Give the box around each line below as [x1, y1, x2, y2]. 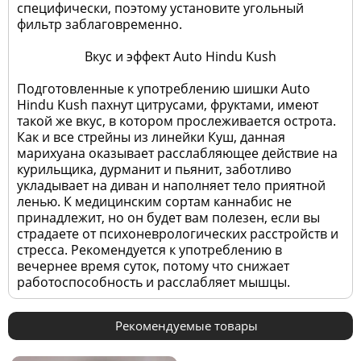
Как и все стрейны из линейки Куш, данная [17, 128, 285, 147]
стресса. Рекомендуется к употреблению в [17, 241, 282, 259]
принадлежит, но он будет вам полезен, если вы [17, 209, 320, 227]
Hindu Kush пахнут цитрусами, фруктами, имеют [17, 96, 318, 114]
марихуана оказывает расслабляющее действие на [17, 144, 338, 163]
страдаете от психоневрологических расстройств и [17, 225, 338, 243]
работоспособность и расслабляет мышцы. [17, 273, 290, 292]
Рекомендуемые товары [115, 317, 258, 334]
